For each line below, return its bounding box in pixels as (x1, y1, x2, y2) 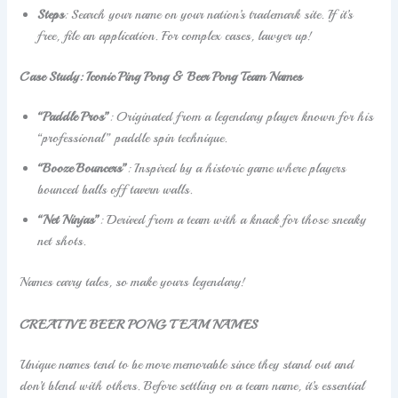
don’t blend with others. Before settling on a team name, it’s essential (20, 378, 365, 394)
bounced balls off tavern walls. (37, 181, 194, 198)
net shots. (37, 233, 87, 250)
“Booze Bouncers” (37, 160, 128, 177)
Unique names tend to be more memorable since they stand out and (20, 356, 354, 373)
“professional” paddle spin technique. (37, 130, 228, 147)
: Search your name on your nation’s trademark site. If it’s (64, 5, 354, 22)
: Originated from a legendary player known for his (109, 108, 374, 125)
